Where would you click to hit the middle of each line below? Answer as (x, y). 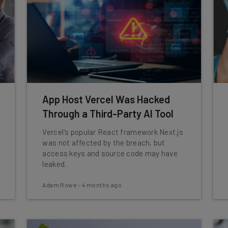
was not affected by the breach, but (104, 142)
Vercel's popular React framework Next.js (113, 132)
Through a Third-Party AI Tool (108, 113)
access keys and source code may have (110, 153)
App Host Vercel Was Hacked (106, 99)
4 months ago (102, 185)
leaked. (54, 164)
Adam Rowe (60, 185)
